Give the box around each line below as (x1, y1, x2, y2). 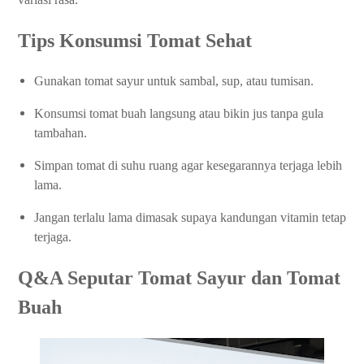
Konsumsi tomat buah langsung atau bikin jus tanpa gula (34, 106, 323, 121)
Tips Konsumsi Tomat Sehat (18, 30, 252, 52)
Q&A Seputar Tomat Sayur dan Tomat (18, 267, 340, 289)
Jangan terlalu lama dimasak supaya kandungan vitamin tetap (34, 210, 346, 225)
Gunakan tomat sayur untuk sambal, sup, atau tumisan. (34, 74, 314, 89)
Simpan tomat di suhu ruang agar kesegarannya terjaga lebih (34, 158, 342, 173)
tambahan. (34, 126, 87, 141)
